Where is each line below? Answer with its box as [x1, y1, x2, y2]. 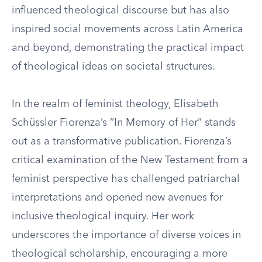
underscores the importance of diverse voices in [12, 230, 241, 240]
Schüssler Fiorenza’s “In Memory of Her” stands [12, 118, 236, 128]
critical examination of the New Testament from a [12, 155, 248, 166]
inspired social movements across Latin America [12, 24, 243, 35]
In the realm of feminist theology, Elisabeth [12, 99, 219, 109]
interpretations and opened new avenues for [12, 192, 223, 203]
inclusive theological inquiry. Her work [12, 211, 194, 222]
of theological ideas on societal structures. [12, 61, 215, 72]
